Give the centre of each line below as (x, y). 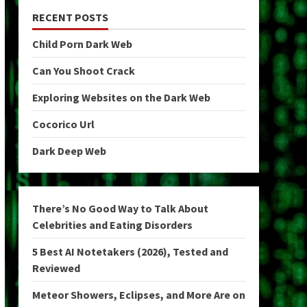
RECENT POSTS (70, 17)
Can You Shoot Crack (83, 71)
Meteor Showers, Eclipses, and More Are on (138, 295)
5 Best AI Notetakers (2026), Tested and (130, 251)
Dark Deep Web (69, 151)
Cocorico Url (63, 124)
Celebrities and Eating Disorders (112, 225)
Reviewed (56, 268)
